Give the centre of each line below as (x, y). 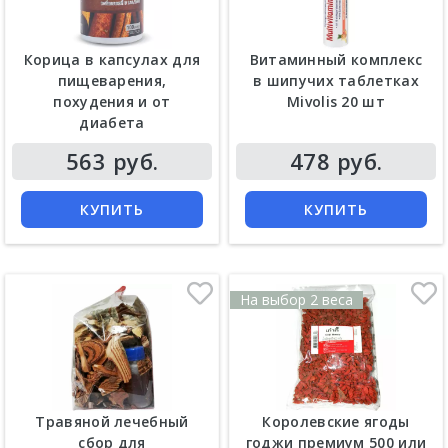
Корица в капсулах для (112, 59)
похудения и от (112, 101)
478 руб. (336, 160)
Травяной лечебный (112, 422)
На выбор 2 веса (296, 299)
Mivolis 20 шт (336, 101)
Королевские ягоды (336, 422)
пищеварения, (112, 80)
